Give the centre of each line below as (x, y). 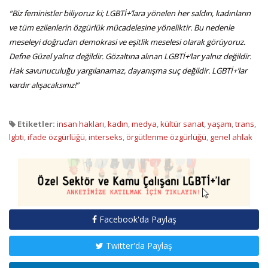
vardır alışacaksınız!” (44, 85)
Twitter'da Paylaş (138, 246)
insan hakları (80, 124)
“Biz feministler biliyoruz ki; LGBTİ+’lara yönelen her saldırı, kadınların (130, 13)
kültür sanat (182, 124)
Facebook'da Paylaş (136, 220)
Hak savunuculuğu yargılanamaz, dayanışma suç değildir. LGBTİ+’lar (128, 70)
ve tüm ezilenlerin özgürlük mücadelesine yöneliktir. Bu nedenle (121, 27)
